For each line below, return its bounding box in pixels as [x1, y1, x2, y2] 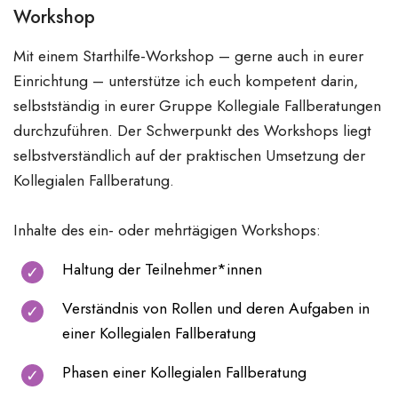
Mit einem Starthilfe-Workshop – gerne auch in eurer [13, 44, 363, 68]
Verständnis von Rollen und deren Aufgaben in [62, 297, 370, 320]
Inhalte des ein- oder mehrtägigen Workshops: [13, 219, 321, 242]
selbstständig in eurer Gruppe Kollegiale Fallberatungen [13, 94, 381, 117]
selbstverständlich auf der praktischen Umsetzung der [13, 144, 365, 167]
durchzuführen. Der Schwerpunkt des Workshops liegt [13, 119, 371, 142]
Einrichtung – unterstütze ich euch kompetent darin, [13, 69, 358, 92]
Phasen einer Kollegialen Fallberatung [62, 361, 311, 384]
